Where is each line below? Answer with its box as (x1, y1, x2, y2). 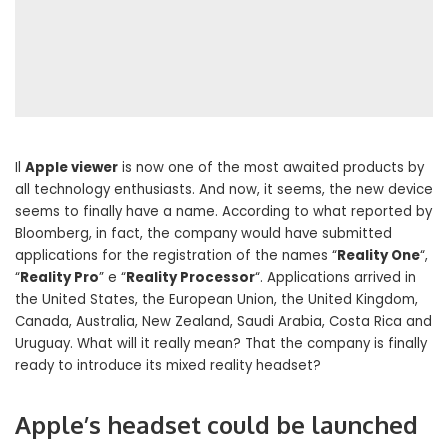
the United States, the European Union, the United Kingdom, (15, 289, 418, 309)
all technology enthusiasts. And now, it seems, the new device (15, 179, 433, 199)
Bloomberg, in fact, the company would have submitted (15, 223, 392, 243)
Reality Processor (126, 267, 255, 287)
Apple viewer (25, 157, 118, 177)
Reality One (337, 245, 420, 265)
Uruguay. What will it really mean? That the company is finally (15, 333, 427, 353)
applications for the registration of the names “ (15, 245, 337, 265)
